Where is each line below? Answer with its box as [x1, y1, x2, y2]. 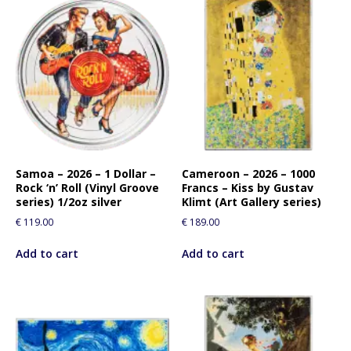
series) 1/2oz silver [16, 194, 121, 210]
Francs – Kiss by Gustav [182, 180, 314, 196]
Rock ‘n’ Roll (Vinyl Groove [16, 180, 159, 196]
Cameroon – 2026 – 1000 [182, 166, 316, 182]
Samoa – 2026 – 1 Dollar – [16, 166, 156, 182]
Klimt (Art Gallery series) [182, 194, 322, 210]
